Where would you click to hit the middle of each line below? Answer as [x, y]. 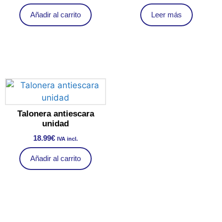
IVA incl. [67, 139]
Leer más [166, 14]
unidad [55, 124]
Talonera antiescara [55, 114]
